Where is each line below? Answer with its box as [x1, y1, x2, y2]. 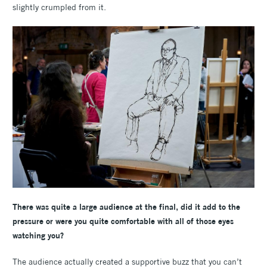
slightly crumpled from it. [13, 2, 106, 13]
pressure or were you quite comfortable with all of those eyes [13, 215, 234, 226]
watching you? [13, 229, 64, 241]
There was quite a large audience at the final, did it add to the [13, 201, 240, 212]
